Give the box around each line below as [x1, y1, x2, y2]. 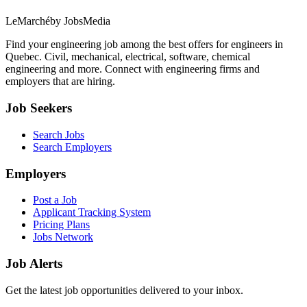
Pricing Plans [33, 219, 90, 231]
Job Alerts [5, 256, 62, 271]
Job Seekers [5, 101, 72, 116]
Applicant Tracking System [33, 206, 151, 219]
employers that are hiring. [5, 75, 115, 88]
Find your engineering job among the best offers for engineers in [5, 38, 283, 51]
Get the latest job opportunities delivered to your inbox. [5, 284, 243, 296]
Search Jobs [33, 128, 84, 140]
